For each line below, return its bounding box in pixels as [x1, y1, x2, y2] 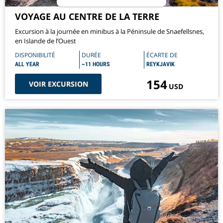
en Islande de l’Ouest [15, 36, 76, 46]
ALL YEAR [15, 61, 39, 68]
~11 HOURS [82, 61, 110, 68]
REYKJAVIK [146, 61, 175, 68]
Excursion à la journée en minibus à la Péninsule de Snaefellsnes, [15, 27, 204, 36]
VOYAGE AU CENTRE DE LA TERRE [15, 10, 159, 23]
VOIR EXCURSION [28, 79, 88, 89]
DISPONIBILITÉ [15, 51, 55, 60]
